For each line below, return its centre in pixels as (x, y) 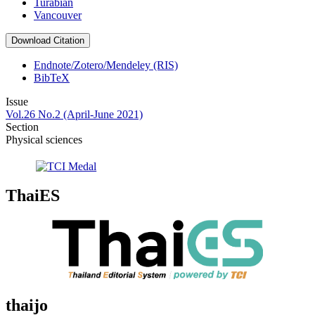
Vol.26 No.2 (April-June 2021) (74, 115)
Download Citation (48, 41)
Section (22, 127)
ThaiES (33, 196)
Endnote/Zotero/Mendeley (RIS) (106, 65)
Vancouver (58, 15)
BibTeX (52, 78)
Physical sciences (44, 140)
